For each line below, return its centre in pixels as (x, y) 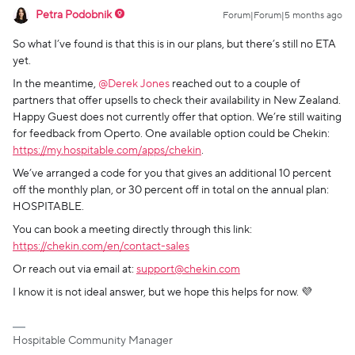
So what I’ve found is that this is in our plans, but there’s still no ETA (174, 44)
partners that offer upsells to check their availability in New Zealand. (177, 101)
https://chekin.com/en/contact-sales (101, 246)
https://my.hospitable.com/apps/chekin (107, 151)
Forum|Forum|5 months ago (282, 15)
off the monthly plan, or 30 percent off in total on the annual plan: (171, 190)
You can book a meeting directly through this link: (132, 230)
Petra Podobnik (74, 15)
